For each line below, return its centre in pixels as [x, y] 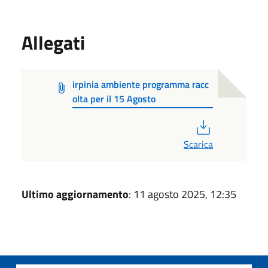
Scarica [198, 144]
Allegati [53, 42]
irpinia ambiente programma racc [140, 84]
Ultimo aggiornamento [75, 194]
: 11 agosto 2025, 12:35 [182, 194]
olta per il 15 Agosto [114, 98]
